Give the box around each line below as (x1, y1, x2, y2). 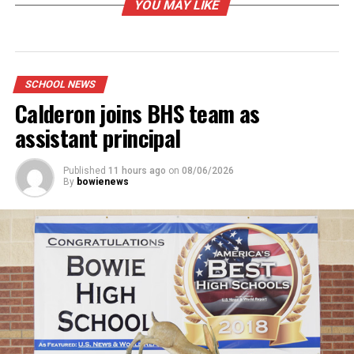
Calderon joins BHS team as (14, 96, 260, 130)
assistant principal (14, 120, 181, 154)
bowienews (76, 175, 129, 187)
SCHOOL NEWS (23, 77, 97, 90)
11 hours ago (107, 164, 166, 176)
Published (62, 164, 106, 176)
